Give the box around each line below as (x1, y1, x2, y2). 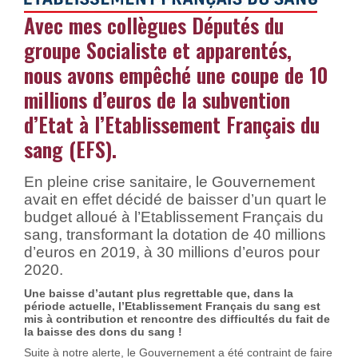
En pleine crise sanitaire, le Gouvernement (24, 173, 315, 190)
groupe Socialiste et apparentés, (24, 34, 292, 66)
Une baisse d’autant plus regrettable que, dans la (24, 287, 293, 300)
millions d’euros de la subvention (24, 84, 290, 115)
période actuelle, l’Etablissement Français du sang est (24, 300, 320, 312)
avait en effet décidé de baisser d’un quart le (24, 191, 327, 208)
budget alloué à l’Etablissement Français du (24, 209, 324, 225)
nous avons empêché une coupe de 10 (24, 59, 328, 90)
